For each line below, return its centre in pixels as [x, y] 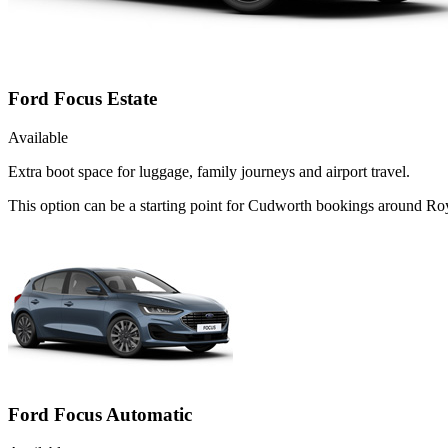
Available [38, 137]
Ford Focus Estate [82, 99]
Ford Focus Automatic [100, 414]
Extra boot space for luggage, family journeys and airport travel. [209, 171]
